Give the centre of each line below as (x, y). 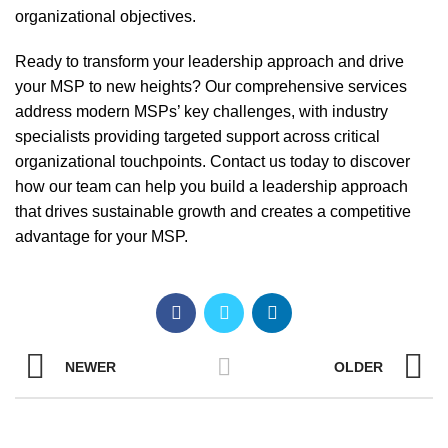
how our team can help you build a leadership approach (211, 187)
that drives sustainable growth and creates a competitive (213, 212)
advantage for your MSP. (101, 237)
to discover (369, 162)
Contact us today (269, 162)
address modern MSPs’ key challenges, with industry (201, 112)
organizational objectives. (107, 17)
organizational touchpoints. (112, 162)
